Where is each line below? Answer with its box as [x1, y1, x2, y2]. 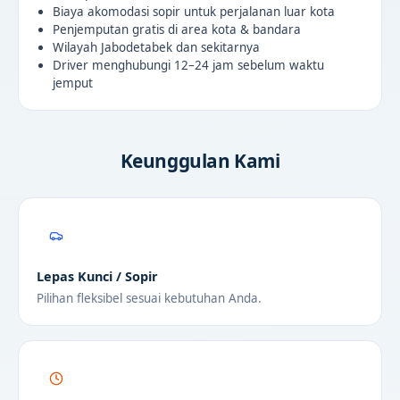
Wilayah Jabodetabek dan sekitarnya [52, 39, 260, 56]
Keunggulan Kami [120, 148, 280, 174]
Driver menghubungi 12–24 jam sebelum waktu [52, 57, 324, 74]
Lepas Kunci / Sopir [37, 268, 158, 286]
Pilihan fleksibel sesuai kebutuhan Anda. [37, 290, 262, 307]
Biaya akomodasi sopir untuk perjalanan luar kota [52, 4, 335, 21]
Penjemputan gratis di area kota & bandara [52, 21, 301, 38]
